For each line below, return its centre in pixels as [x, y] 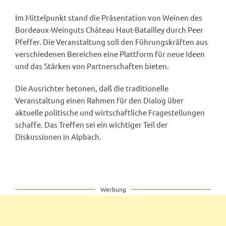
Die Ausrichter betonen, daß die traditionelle [92, 88]
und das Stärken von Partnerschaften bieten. [92, 66]
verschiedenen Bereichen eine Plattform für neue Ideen [110, 54]
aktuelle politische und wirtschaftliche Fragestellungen [110, 112]
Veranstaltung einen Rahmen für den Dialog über [99, 100]
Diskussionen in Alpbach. [58, 137]
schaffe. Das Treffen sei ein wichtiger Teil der [92, 125]
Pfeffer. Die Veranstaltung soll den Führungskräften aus [111, 42]
